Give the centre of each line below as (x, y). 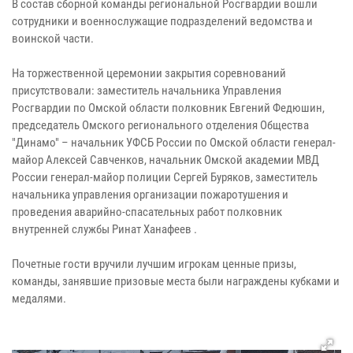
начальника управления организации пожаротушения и (150, 195)
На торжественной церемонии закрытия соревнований (149, 74)
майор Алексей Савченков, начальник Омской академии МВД (165, 160)
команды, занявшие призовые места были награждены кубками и (176, 282)
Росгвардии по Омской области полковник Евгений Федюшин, (168, 108)
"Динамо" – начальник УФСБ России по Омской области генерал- (174, 143)
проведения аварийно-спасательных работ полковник (147, 212)
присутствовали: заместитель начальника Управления (147, 91)
